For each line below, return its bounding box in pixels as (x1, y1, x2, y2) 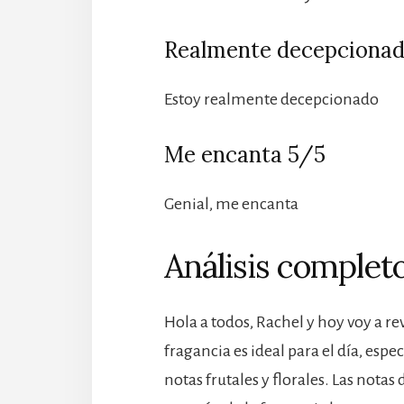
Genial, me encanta (164, 195, 298, 214)
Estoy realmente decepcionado (164, 90, 379, 109)
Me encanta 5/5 (164, 141, 326, 170)
